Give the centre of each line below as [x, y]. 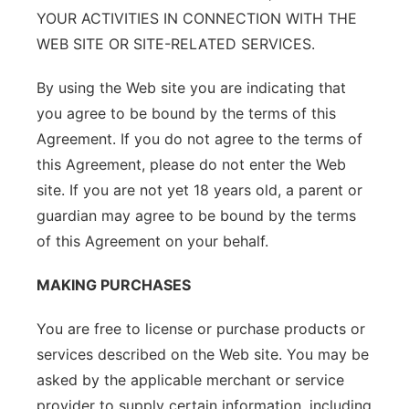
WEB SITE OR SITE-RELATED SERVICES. [176, 44]
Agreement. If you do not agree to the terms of [199, 139]
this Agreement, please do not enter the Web [191, 164]
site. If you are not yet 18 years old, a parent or [199, 190]
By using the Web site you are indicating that [191, 88]
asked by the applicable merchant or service [190, 380]
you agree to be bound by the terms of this [186, 113]
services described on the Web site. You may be [203, 354]
